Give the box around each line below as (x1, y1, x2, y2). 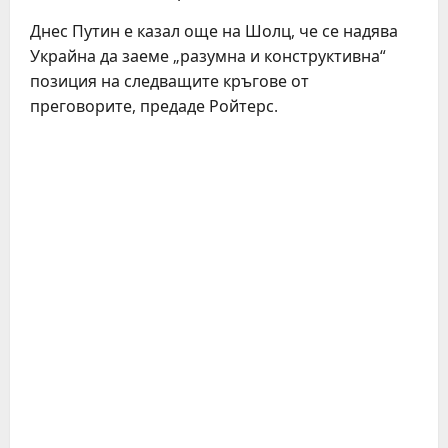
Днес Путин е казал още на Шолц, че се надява (30, 20, 398, 42)
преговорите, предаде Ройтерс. (30, 95, 278, 117)
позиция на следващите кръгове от (30, 70, 309, 92)
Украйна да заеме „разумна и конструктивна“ (30, 45, 386, 67)
